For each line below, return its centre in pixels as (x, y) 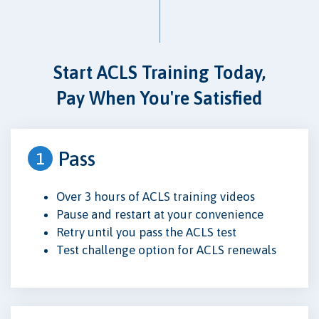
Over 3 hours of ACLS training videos (156, 197)
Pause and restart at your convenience (160, 214)
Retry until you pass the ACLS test (146, 232)
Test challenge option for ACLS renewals (166, 250)
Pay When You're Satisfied (159, 98)
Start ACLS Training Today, (159, 72)
